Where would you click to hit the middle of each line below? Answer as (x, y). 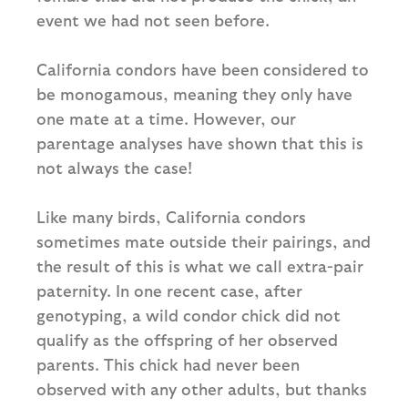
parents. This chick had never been (168, 364)
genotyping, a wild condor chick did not (189, 315)
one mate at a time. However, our (166, 118)
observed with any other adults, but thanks (202, 389)
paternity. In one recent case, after (169, 291)
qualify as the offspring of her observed (187, 340)
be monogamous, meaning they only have (194, 94)
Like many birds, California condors (171, 217)
